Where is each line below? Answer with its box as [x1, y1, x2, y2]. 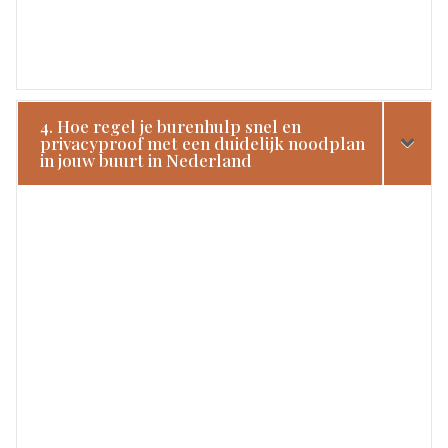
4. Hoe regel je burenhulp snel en [40, 114, 302, 137]
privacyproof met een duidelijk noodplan [40, 131, 366, 154]
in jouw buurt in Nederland [40, 148, 253, 171]
